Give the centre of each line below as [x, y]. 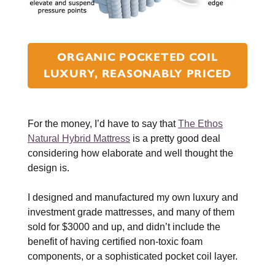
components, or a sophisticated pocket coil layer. [133, 257]
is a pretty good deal [175, 139]
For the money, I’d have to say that [103, 124]
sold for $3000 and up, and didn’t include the [124, 227]
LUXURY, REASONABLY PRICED [137, 74]
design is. [48, 168]
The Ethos [200, 124]
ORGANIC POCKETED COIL [137, 57]
